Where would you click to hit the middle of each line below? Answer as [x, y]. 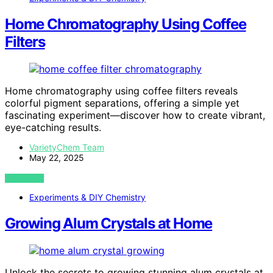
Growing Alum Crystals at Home [109, 224]
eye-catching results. [53, 128]
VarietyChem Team [67, 147]
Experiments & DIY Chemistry [87, 197]
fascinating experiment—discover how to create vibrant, [135, 115]
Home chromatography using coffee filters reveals [121, 91]
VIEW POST [25, 179]
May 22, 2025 [57, 158]
